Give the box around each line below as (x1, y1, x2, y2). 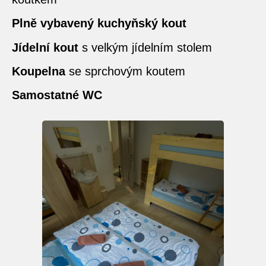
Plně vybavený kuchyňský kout (12, 17, 186, 30)
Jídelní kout (12, 40, 78, 54)
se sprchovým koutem (65, 65, 185, 78)
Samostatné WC (12, 88, 102, 102)
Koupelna (12, 65, 65, 78)
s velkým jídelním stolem (78, 40, 212, 54)
